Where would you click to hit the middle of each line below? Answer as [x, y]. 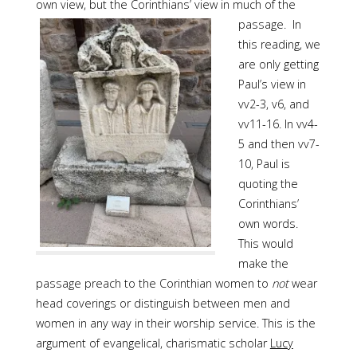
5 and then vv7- [279, 144]
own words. [268, 224]
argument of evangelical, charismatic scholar [153, 343]
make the [263, 264]
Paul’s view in [272, 84]
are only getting [278, 65]
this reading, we [279, 45]
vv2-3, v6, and [273, 104]
